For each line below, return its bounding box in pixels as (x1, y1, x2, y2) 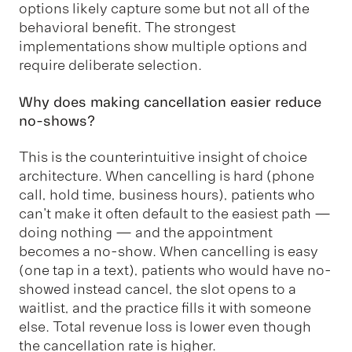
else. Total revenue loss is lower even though (19, 318, 311, 336)
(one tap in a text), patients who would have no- (19, 262, 332, 280)
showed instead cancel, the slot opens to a (19, 280, 296, 299)
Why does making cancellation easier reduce (19, 93, 321, 111)
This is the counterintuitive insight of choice (19, 148, 307, 167)
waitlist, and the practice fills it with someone (19, 299, 311, 317)
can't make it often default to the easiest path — (19, 205, 331, 223)
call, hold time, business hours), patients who (19, 186, 315, 204)
